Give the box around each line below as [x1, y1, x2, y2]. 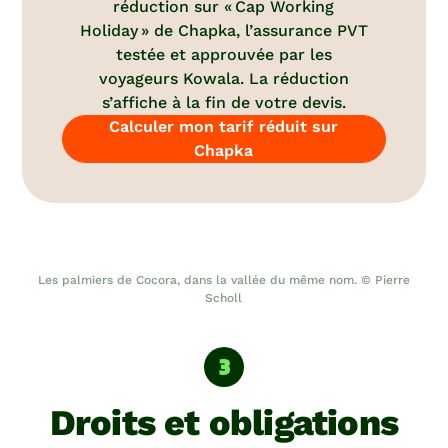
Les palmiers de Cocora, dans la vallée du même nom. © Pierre [37, 273, 410, 288]
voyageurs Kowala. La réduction [98, 69, 349, 89]
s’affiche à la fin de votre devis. [101, 93, 346, 113]
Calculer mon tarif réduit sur [109, 117, 339, 137]
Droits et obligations [49, 402, 399, 445]
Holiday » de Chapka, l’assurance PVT [79, 21, 368, 41]
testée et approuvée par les [115, 45, 332, 65]
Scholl [205, 291, 243, 306]
